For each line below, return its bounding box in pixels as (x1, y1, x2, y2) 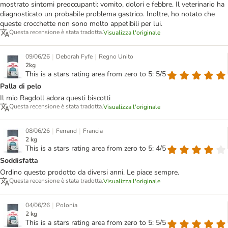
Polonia (56, 201, 77, 210)
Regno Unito (99, 52, 133, 61)
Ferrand (56, 127, 77, 135)
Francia (83, 127, 103, 135)
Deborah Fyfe (56, 52, 93, 61)
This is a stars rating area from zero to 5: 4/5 (25, 144, 166, 154)
